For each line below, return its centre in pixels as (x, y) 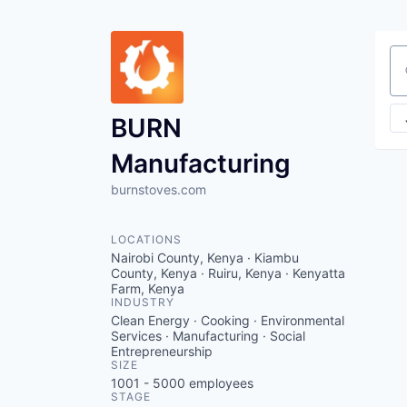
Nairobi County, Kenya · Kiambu (205, 258)
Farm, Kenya (148, 288)
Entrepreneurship (162, 351)
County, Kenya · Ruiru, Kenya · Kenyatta (228, 273)
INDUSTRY (143, 302)
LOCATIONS (146, 239)
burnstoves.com (159, 189)
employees (219, 383)
